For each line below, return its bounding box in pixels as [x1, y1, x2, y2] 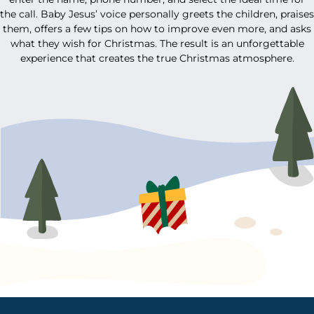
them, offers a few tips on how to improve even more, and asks [3, 22, 311, 35]
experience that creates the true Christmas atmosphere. [20, 51, 294, 64]
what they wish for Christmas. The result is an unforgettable [10, 36, 304, 50]
